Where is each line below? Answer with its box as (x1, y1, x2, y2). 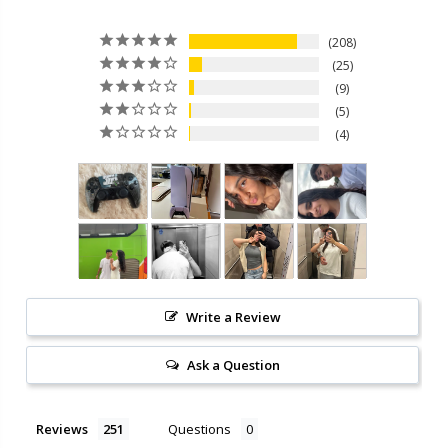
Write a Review (185, 307, 281, 326)
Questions (168, 419, 231, 438)
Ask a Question (186, 355, 280, 374)
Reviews (36, 419, 88, 438)
